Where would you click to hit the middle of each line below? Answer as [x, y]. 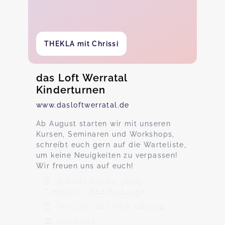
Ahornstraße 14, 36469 [99, 180]
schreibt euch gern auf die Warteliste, [111, 145]
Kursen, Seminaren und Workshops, [105, 134]
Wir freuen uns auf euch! [85, 166]
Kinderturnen [71, 90]
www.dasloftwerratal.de [83, 105]
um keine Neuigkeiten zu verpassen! [107, 155]
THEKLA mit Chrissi [82, 44]
